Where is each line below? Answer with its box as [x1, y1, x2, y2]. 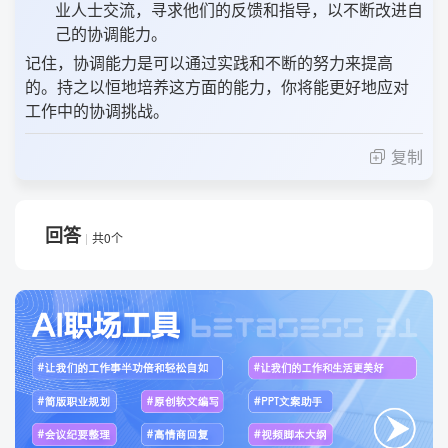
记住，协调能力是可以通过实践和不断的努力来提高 [25, 51, 393, 75]
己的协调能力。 [55, 22, 167, 46]
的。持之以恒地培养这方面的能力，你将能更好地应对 [25, 75, 409, 99]
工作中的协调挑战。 [25, 99, 169, 123]
